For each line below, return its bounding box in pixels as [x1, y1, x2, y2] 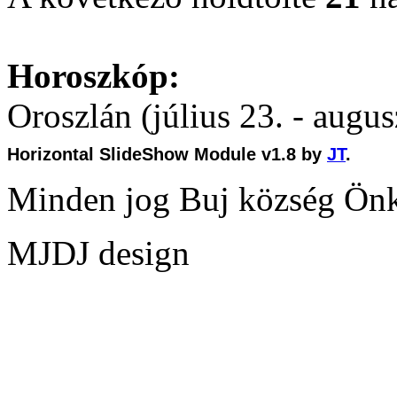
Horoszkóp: [7, 57, 180, 96]
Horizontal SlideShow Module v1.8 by [7, 144, 327, 165]
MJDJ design [7, 234, 190, 273]
